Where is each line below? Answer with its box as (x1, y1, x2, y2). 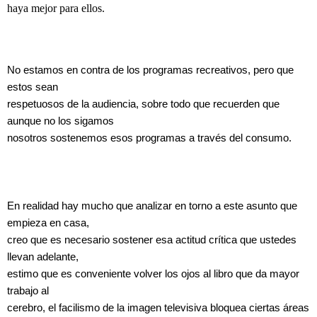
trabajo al (7, 284, 49, 296)
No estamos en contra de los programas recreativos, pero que (7, 64, 294, 76)
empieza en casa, (7, 217, 89, 229)
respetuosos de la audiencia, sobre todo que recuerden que (7, 98, 279, 110)
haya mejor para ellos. (7, 2, 105, 15)
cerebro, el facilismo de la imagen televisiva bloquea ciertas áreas (7, 301, 309, 313)
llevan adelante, (7, 250, 79, 263)
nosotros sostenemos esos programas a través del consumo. (7, 132, 292, 144)
